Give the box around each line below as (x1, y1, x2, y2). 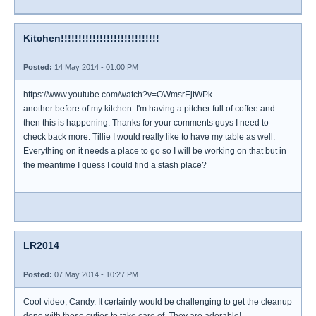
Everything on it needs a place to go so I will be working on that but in (23, 146, 286, 156)
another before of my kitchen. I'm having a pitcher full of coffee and (23, 104, 275, 114)
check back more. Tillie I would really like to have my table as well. (23, 132, 275, 142)
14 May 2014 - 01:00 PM (52, 63, 138, 71)
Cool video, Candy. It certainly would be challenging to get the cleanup (23, 297, 292, 307)
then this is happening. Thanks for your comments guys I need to (23, 118, 269, 128)
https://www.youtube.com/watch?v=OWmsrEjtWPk (23, 90, 212, 99)
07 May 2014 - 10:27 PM (52, 270, 138, 279)
